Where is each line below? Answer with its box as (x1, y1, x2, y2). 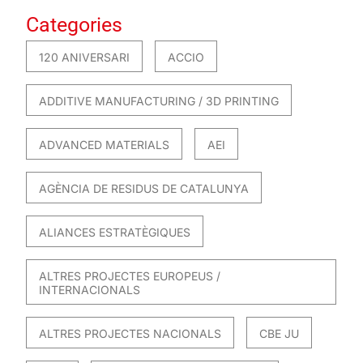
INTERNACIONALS (38, 283, 140, 297)
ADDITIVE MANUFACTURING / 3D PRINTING (38, 94, 279, 109)
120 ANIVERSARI (38, 50, 130, 65)
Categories (25, 13, 122, 37)
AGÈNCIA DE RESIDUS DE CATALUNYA (38, 181, 249, 196)
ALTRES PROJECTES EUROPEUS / (38, 269, 220, 284)
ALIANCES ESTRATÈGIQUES (38, 225, 190, 240)
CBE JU (258, 327, 299, 341)
